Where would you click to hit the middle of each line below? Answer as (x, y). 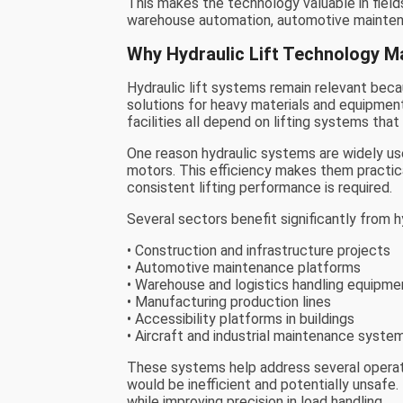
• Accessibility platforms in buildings (241, 319)
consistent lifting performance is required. (260, 188)
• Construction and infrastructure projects (259, 251)
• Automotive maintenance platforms (244, 268)
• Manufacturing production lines (229, 302)
